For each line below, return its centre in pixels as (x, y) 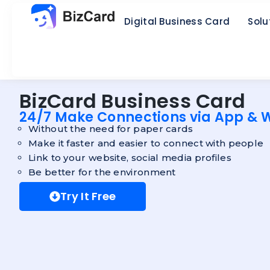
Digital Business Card (177, 21)
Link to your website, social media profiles (130, 158)
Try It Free (88, 196)
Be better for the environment (102, 172)
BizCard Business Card (133, 101)
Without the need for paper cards (111, 129)
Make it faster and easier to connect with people (146, 143)
